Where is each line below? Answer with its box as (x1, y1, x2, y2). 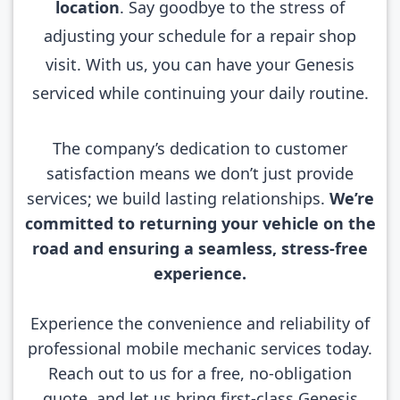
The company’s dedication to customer (53, 137, 347, 159)
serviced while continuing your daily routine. (31, 82, 369, 104)
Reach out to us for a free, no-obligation (48, 362, 352, 384)
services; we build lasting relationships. (26, 187, 329, 209)
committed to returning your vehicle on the (24, 212, 376, 234)
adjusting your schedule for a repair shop (44, 25, 356, 46)
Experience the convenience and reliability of (30, 312, 370, 334)
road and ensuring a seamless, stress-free (32, 237, 368, 259)
